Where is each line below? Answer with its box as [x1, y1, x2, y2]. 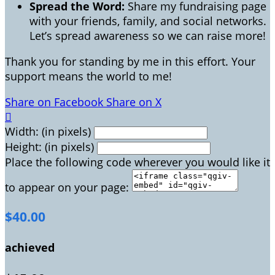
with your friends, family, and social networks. [29, 13, 266, 28]
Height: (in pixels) [5, 139, 94, 154]
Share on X [106, 94, 161, 109]
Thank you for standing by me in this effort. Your [5, 53, 255, 69]
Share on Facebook [5, 94, 103, 109]
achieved [5, 239, 55, 255]
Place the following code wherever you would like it [5, 154, 270, 169]
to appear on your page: [5, 179, 129, 195]
